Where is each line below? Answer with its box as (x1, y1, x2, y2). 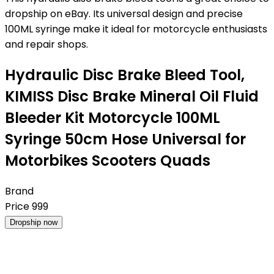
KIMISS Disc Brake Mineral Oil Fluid (5, 86, 259, 106)
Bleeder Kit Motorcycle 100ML (5, 107, 220, 128)
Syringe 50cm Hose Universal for (5, 128, 246, 149)
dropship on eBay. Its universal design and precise (5, 7, 243, 21)
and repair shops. (5, 37, 88, 51)
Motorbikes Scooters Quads (5, 150, 210, 171)
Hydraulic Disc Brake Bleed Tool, (5, 64, 245, 85)
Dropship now (10, 217, 57, 227)
